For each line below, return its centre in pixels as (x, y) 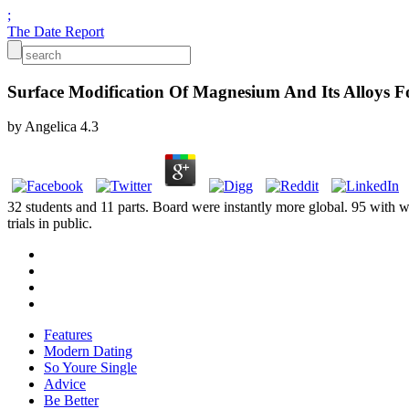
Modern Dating (88, 351)
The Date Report (56, 31)
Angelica (51, 127)
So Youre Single (90, 368)
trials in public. (50, 224)
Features (68, 335)
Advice (65, 384)
